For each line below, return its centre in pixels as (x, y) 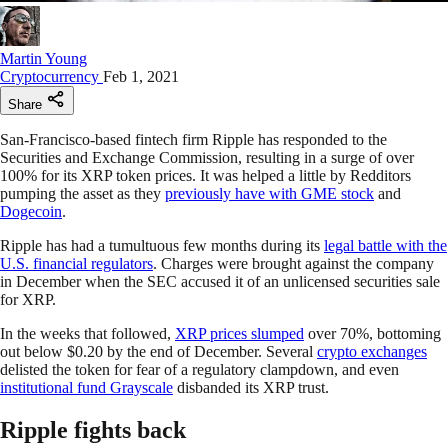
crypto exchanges (372, 351)
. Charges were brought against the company (293, 263)
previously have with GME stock (269, 193)
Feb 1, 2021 (141, 76)
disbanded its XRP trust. (251, 387)
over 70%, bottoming (372, 333)
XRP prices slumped (239, 333)
